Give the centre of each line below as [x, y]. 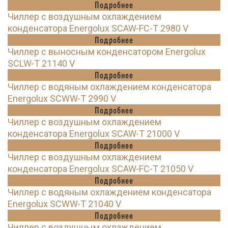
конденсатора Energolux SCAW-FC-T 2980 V [98, 28]
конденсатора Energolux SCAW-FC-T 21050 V [101, 169]
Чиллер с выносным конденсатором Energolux [107, 52]
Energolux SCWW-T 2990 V [62, 99]
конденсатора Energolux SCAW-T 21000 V [94, 134]
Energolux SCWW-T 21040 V [64, 204]
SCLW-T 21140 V [41, 64]
